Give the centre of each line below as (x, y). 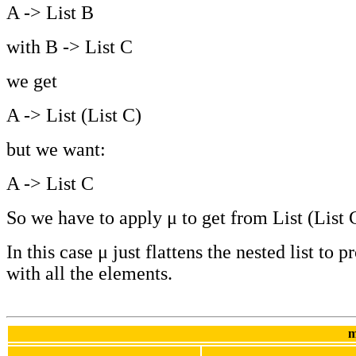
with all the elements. (89, 274)
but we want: (56, 150)
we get (32, 81)
